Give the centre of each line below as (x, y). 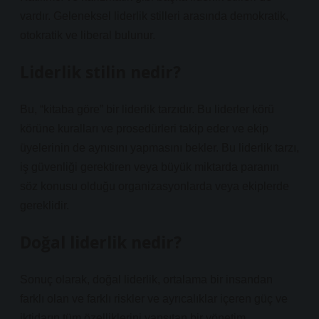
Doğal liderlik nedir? (101, 242)
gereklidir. (45, 205)
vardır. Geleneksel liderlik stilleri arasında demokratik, (154, 16)
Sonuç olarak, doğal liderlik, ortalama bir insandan (146, 279)
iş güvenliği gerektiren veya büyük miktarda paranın (150, 167)
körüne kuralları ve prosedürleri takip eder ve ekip (144, 129)
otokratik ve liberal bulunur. (88, 35)
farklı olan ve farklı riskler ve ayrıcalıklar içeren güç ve (154, 299)
